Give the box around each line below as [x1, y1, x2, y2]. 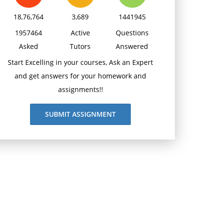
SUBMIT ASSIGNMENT [45, 109, 116, 119]
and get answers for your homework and [15, 71, 146, 80]
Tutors [70, 42, 91, 51]
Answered [116, 42, 149, 51]
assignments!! [58, 85, 103, 94]
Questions [115, 28, 149, 37]
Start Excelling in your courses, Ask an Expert [8, 58, 153, 67]
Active [70, 28, 90, 37]
